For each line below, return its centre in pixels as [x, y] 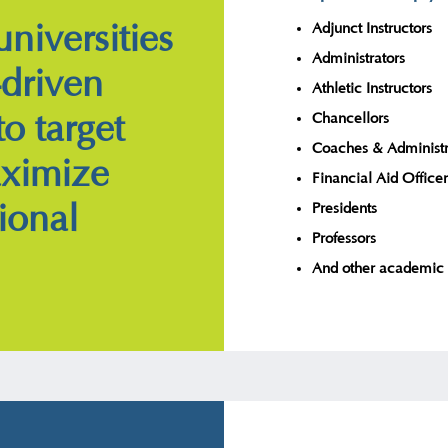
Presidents [344, 209]
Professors [344, 239]
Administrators [358, 59]
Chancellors [350, 119]
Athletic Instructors [372, 89]
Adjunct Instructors [372, 29]
